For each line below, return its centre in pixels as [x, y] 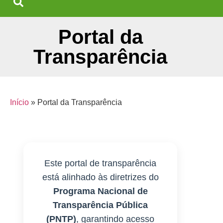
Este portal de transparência [101, 164]
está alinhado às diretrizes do [100, 177]
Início [19, 102]
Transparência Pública [101, 205]
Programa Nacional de [100, 191]
